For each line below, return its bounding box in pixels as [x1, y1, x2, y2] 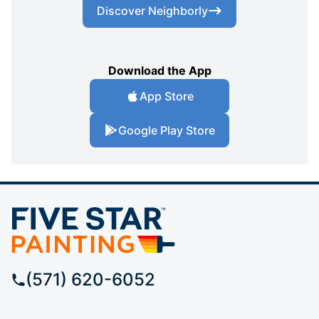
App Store [140, 88, 194, 103]
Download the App [108, 63, 211, 78]
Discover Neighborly [97, 3, 208, 18]
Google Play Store [118, 122, 215, 137]
